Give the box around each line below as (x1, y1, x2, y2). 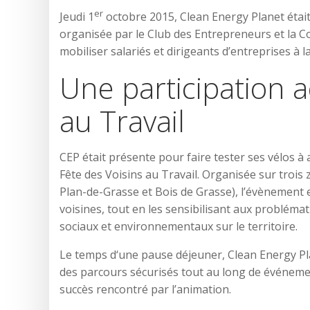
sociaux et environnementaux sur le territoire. (60, 219, 298, 235)
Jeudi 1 (60, 9, 94, 25)
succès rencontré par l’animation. (60, 282, 231, 298)
